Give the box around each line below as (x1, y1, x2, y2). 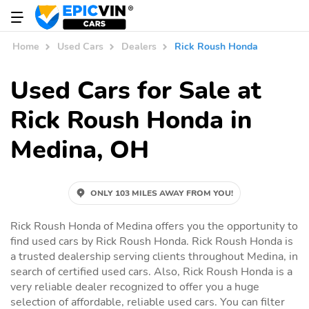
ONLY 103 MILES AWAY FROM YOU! (90, 187, 233, 199)
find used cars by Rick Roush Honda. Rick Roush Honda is (10, 233, 293, 249)
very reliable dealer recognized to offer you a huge (10, 279, 259, 295)
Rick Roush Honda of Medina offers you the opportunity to (10, 218, 298, 234)
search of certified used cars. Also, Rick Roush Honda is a (10, 263, 292, 279)
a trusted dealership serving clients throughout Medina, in (10, 248, 298, 264)
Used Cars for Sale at (10, 73, 261, 108)
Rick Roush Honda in (10, 103, 252, 137)
